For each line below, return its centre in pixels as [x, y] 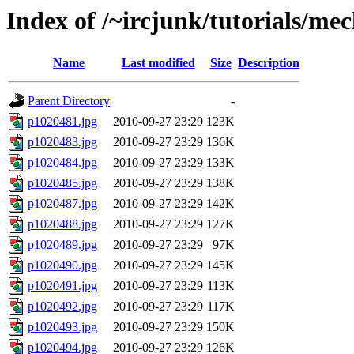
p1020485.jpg [62, 183]
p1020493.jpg [62, 327]
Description [269, 63]
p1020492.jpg [62, 307]
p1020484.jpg [62, 163]
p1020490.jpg [62, 265]
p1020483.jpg [62, 142]
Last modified [158, 63]
